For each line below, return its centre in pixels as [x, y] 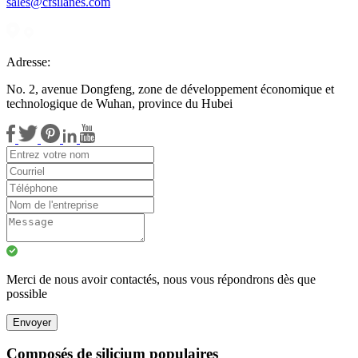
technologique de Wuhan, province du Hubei [119, 103]
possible [27, 293]
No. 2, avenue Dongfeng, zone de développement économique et [170, 89]
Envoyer [32, 322]
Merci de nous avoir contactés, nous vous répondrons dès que [161, 279]
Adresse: [28, 62]
